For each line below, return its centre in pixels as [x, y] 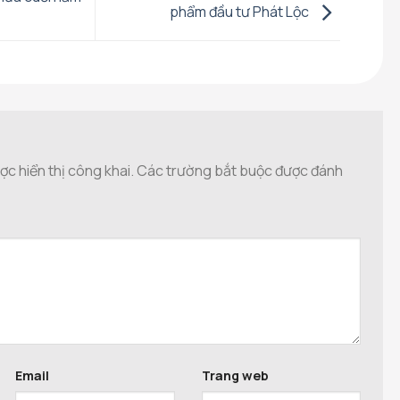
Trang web [235, 376]
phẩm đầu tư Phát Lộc [241, 12]
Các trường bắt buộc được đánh [240, 171]
